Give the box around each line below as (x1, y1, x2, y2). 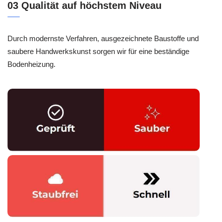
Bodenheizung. (7, 59, 55, 68)
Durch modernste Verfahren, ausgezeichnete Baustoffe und (7, 34, 199, 43)
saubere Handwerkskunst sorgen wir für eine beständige (7, 47, 189, 55)
